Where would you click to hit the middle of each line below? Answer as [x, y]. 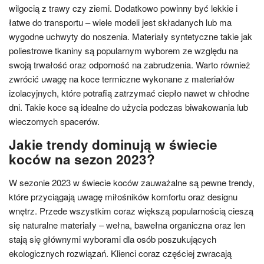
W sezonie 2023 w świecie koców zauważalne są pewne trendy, [132, 182]
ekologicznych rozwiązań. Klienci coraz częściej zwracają [120, 253]
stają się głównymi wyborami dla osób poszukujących [113, 239]
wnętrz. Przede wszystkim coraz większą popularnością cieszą [131, 211]
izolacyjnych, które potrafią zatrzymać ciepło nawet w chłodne [129, 93]
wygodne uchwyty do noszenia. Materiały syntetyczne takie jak [131, 36]
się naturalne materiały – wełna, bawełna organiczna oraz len [127, 225]
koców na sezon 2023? [82, 159]
